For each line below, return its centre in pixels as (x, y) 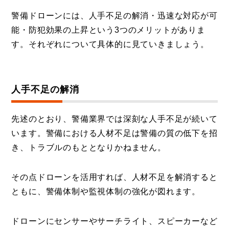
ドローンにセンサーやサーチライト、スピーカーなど (114, 221)
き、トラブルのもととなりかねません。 (89, 147)
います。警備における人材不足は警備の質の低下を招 (114, 133)
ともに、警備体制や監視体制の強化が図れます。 (106, 191)
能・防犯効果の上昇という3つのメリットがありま (108, 30)
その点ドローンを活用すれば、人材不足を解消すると (114, 177)
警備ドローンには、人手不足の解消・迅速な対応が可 (114, 15)
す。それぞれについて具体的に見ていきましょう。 (110, 44)
